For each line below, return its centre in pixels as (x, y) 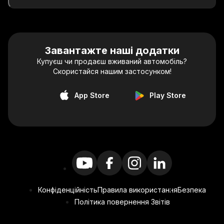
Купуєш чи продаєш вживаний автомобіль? (112, 61)
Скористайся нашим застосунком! (112, 71)
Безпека (192, 190)
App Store (92, 95)
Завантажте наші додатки (112, 50)
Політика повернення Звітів (122, 202)
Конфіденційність (68, 190)
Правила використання (137, 190)
